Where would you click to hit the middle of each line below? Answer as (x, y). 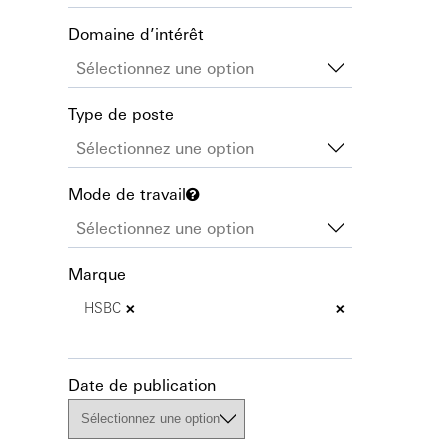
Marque (97, 273)
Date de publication (142, 384)
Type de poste (121, 113)
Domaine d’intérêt (136, 33)
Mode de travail (127, 193)
